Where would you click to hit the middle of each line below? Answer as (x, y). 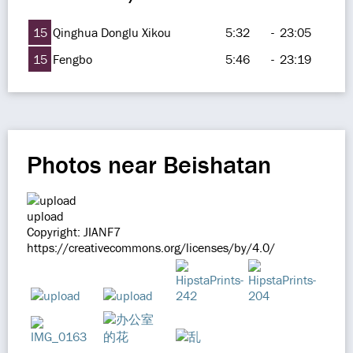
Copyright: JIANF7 (74, 232)
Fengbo (72, 59)
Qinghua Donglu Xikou (112, 32)
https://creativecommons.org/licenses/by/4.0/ (151, 247)
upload (45, 216)
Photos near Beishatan (149, 164)
